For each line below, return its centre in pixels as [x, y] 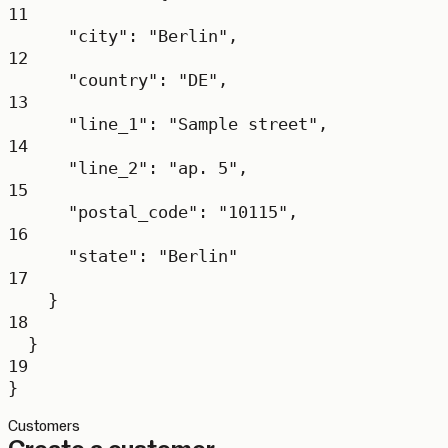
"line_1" [108, 124]
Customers [44, 426]
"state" [103, 256]
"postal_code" [133, 212]
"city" [98, 36]
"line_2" [108, 168]
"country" [113, 80]
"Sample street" [243, 124]
